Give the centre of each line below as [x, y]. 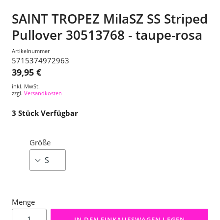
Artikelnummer [31, 51]
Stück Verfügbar [48, 113]
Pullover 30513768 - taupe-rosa [107, 35]
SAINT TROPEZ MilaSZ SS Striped [110, 19]
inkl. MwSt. [26, 86]
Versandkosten [43, 93]
